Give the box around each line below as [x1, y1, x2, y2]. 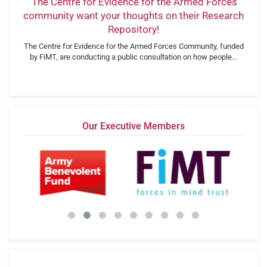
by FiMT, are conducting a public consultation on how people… [30, 52, 237, 61]
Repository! [108, 23, 159, 36]
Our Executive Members [82, 120, 185, 132]
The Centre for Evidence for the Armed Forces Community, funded [23, 41, 244, 51]
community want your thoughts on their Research [23, 10, 244, 22]
